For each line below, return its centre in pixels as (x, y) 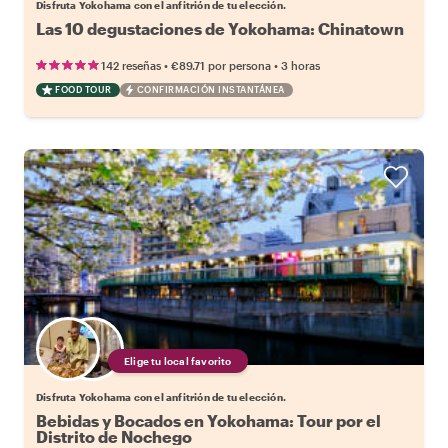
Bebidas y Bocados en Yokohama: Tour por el (208, 420)
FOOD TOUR (83, 89)
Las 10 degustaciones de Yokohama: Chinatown (220, 28)
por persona (239, 65)
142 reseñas (131, 65)
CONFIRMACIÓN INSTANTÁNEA (210, 89)
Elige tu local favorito (178, 360)
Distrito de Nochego (114, 436)
